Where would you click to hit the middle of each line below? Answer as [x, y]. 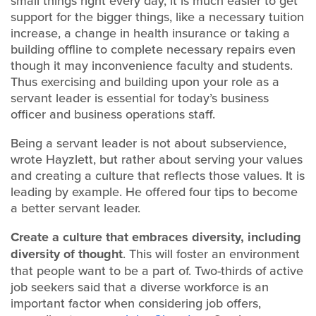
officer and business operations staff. [113, 114]
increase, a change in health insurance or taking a [150, 33]
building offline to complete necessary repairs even [153, 49]
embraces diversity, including [217, 237]
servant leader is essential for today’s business [140, 98]
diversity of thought [67, 254]
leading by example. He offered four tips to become [154, 192]
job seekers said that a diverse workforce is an [140, 287]
